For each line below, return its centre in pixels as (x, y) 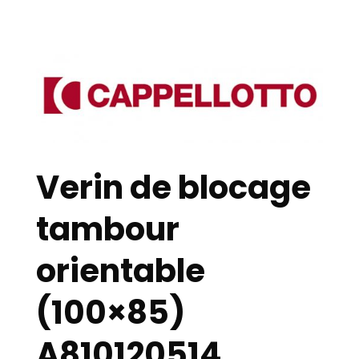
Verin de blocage (173, 187)
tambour (107, 229)
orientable (120, 270)
